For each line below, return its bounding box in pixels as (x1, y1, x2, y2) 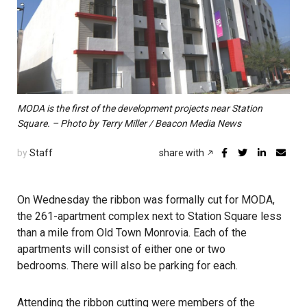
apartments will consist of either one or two (17, 242, 225, 256)
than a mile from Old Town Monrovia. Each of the (17, 225, 247, 239)
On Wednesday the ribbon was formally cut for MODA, (17, 193, 275, 206)
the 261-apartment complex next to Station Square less (17, 209, 282, 223)
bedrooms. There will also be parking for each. (17, 258, 238, 272)
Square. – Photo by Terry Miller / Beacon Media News (17, 117, 241, 129)
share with (159, 147, 206, 158)
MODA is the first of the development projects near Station (17, 102, 262, 114)
